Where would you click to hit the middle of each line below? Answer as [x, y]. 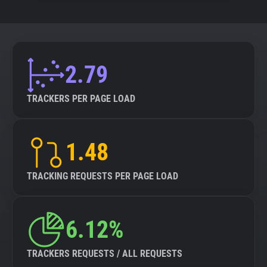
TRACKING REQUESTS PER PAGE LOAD [103, 176]
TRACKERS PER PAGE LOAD [81, 99]
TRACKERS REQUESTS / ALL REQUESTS [105, 254]
